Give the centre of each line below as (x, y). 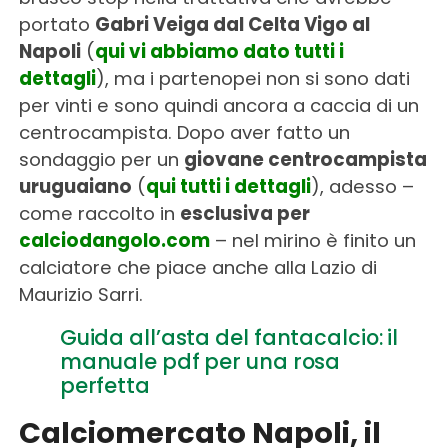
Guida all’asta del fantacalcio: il (229, 337)
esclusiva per (244, 213)
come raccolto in (99, 213)
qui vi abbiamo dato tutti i (219, 51)
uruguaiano (75, 186)
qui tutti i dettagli (228, 186)
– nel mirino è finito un (312, 240)
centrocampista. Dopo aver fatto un (184, 132)
